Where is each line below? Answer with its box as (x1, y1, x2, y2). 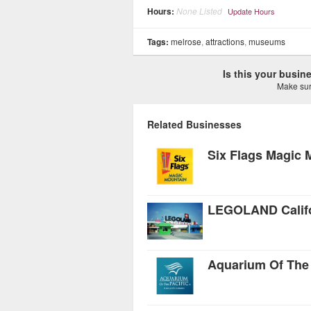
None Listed (176, 5, 222, 17)
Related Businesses (147, 117, 242, 131)
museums (249, 35, 285, 47)
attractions (205, 35, 244, 47)
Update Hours (228, 6, 275, 17)
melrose (171, 35, 201, 47)
